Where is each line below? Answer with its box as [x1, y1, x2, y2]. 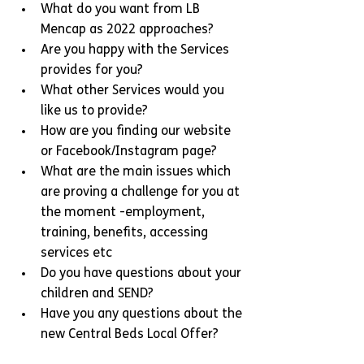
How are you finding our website [41, 125, 234, 138]
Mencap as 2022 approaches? [41, 24, 214, 37]
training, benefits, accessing [41, 227, 211, 240]
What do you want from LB [41, 3, 203, 16]
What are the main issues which [41, 166, 234, 179]
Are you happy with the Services [41, 44, 232, 57]
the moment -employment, [41, 206, 208, 219]
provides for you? [41, 64, 143, 77]
